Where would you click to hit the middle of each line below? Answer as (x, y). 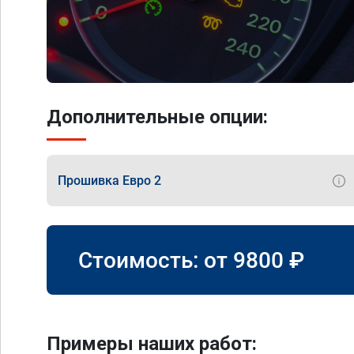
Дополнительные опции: (157, 117)
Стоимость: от (156, 260)
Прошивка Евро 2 (109, 180)
